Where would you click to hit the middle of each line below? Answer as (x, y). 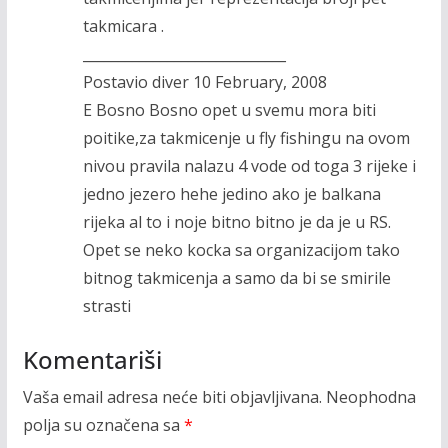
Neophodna (370, 397)
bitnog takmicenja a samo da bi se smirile (236, 278)
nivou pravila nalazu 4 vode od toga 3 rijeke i (249, 166)
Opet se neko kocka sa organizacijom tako (241, 250)
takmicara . (123, 26)
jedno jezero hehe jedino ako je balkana (231, 194)
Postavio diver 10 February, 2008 (204, 82)
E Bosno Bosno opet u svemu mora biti (229, 110)
